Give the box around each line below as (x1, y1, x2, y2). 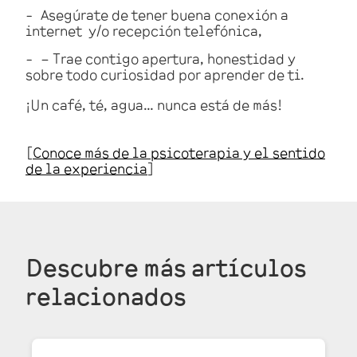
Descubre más (25, 252, 186, 282)
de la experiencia (25, 159, 147, 178)
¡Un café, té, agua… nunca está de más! (25, 96, 285, 114)
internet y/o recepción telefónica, (25, 22, 265, 40)
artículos (186, 252, 307, 282)
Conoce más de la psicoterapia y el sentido (33, 143, 325, 162)
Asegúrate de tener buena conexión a (41, 6, 288, 24)
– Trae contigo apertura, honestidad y (41, 49, 296, 68)
